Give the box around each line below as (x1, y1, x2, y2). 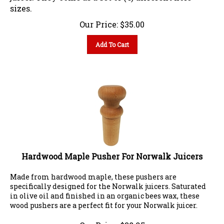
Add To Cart (95, 36, 129, 44)
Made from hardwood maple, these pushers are (10, 167, 176, 177)
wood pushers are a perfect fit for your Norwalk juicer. (10, 196, 197, 206)
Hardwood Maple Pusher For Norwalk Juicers (21, 146, 202, 157)
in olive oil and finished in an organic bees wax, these (10, 186, 199, 196)
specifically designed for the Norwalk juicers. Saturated (10, 177, 206, 187)
